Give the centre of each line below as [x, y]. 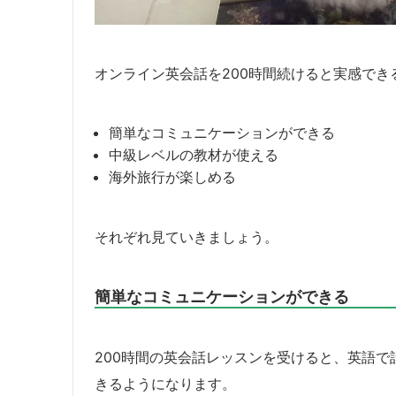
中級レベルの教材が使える [194, 155]
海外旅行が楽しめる [172, 177]
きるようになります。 [165, 384]
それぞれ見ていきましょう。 [187, 237]
